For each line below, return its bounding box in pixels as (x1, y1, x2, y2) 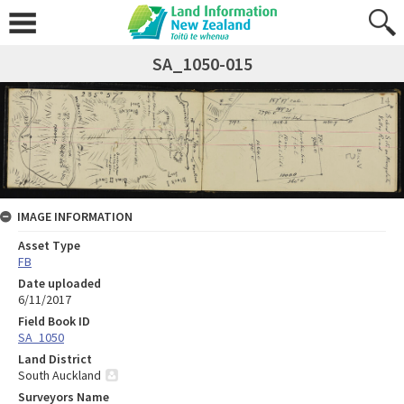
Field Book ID (18, 313, 90, 330)
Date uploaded (18, 275, 101, 292)
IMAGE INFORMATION (17, 208, 133, 225)
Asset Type (18, 237, 80, 254)
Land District (18, 351, 92, 368)
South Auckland (18, 367, 101, 384)
